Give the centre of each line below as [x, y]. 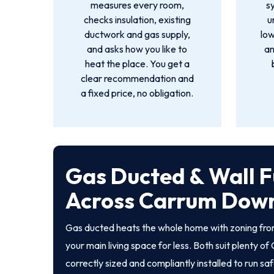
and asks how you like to [137, 49]
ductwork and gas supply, [137, 34]
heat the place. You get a [137, 64]
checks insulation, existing [137, 20]
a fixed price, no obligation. [137, 93]
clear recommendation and [137, 78]
